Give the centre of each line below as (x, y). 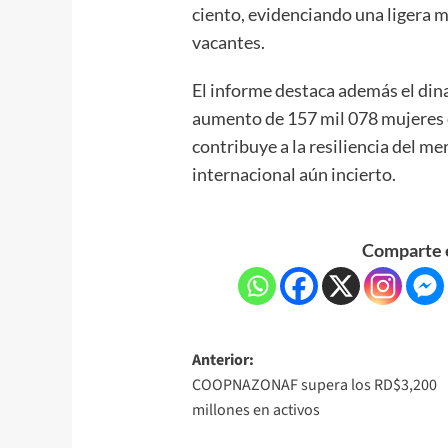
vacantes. (229, 41)
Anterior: (223, 359)
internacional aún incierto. (294, 173)
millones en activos (256, 409)
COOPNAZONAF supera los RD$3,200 (315, 384)
